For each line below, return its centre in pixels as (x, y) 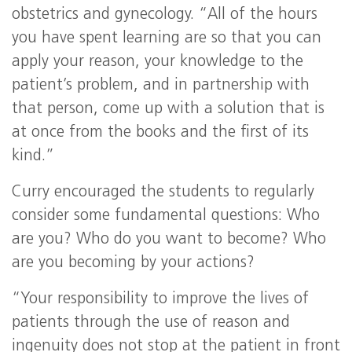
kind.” (33, 156)
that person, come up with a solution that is (168, 109)
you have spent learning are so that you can (167, 38)
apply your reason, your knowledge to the (158, 62)
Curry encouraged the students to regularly (163, 192)
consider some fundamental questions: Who (166, 216)
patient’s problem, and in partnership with (161, 86)
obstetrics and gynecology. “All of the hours (165, 15)
